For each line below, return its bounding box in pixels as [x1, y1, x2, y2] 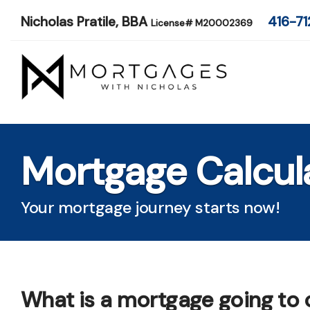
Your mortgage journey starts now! [21, 196, 280, 218]
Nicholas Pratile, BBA [21, 13, 151, 30]
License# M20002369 [151, 17, 255, 29]
